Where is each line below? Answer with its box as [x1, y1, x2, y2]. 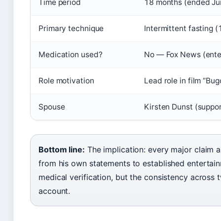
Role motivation [38, 76, 94, 86]
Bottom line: [38, 145, 85, 155]
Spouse [38, 102, 65, 112]
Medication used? [38, 50, 103, 60]
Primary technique [38, 24, 104, 34]
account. [38, 186, 71, 196]
